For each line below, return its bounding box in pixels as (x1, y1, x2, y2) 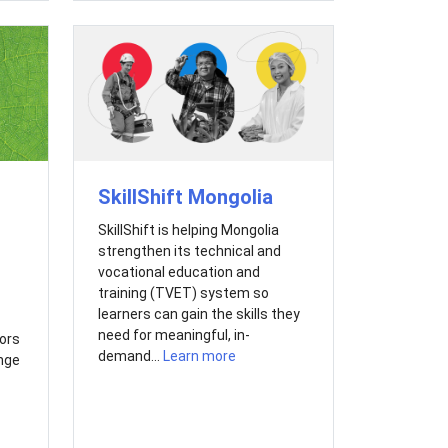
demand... (97, 348, 163, 365)
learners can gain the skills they (97, 306, 300, 323)
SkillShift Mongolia (97, 185, 273, 210)
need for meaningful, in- (97, 327, 250, 344)
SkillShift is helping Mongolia (97, 222, 279, 239)
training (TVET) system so (97, 285, 269, 302)
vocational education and (97, 264, 260, 281)
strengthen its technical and (97, 243, 281, 260)
